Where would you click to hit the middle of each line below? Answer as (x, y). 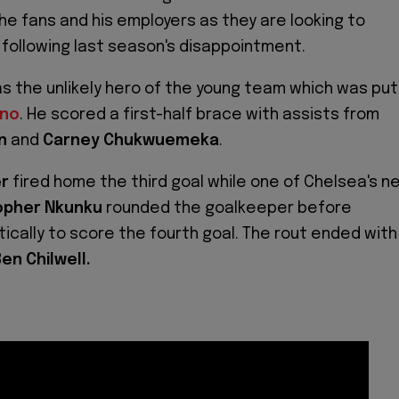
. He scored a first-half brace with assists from (199, 115)
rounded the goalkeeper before (227, 208)
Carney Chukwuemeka (131, 141)
